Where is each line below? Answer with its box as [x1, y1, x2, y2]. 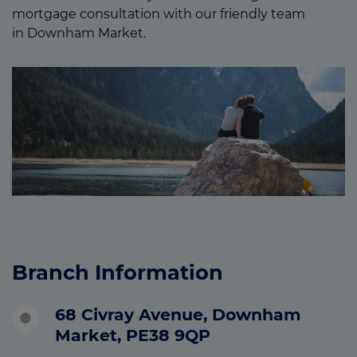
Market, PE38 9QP [55, 325, 210, 346]
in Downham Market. [12, 25, 146, 41]
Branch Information [12, 259, 223, 284]
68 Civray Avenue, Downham [55, 304, 301, 325]
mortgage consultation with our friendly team [12, 6, 305, 22]
